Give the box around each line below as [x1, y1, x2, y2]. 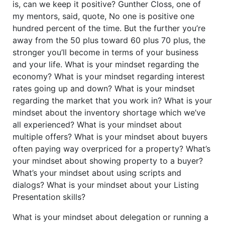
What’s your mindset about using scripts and [13, 167, 181, 178]
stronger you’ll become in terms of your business [13, 47, 198, 57]
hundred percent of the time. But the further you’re [13, 23, 205, 33]
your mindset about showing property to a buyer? [13, 155, 203, 166]
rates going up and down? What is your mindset [13, 83, 195, 93]
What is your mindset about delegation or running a [13, 211, 208, 222]
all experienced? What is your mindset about [13, 119, 182, 130]
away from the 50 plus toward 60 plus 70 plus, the [13, 35, 205, 45]
